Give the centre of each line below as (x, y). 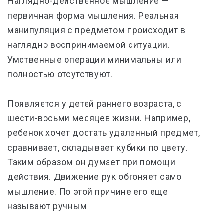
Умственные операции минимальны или (95, 59)
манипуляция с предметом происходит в (97, 30)
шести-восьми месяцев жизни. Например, (99, 118)
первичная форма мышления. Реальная (93, 15)
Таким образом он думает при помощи (91, 162)
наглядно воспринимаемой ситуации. (89, 45)
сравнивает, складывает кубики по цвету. (98, 147)
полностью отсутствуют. (61, 74)
